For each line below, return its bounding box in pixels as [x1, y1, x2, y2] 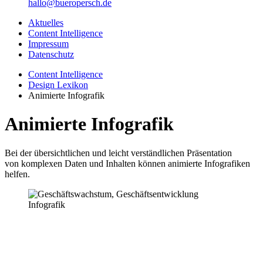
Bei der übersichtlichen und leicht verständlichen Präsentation [5, 147, 232, 158]
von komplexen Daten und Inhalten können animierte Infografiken [5, 158, 250, 168]
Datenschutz [28, 49, 74, 59]
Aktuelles [28, 18, 63, 28]
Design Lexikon [28, 80, 88, 90]
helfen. [5, 168, 30, 179]
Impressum [28, 39, 69, 49]
